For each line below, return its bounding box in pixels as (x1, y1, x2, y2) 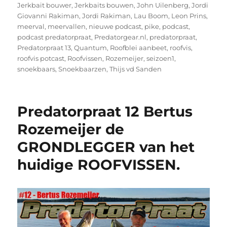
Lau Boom (134, 12, 169, 20)
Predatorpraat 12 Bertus (17, 103, 193, 121)
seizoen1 (146, 54, 175, 63)
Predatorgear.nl (94, 33, 147, 42)
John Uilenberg (137, 1, 189, 10)
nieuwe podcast (89, 22, 142, 31)
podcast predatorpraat (17, 33, 92, 42)
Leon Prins (171, 12, 207, 20)
